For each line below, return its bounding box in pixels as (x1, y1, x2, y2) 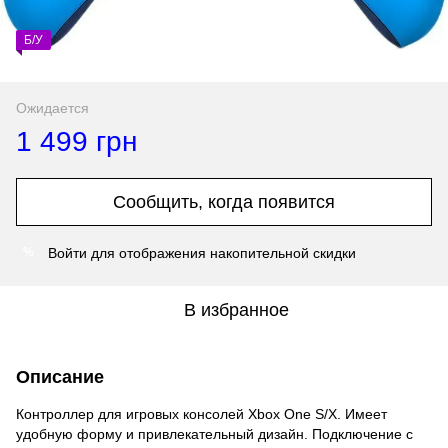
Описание (16, 366, 104, 387)
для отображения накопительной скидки (87, 244, 356, 261)
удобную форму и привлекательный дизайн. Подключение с (16, 425, 413, 442)
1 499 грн (16, 125, 137, 157)
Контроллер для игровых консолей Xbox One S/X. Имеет (16, 405, 387, 422)
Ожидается (16, 99, 89, 116)
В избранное (183, 299, 289, 320)
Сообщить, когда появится (113, 191, 335, 212)
